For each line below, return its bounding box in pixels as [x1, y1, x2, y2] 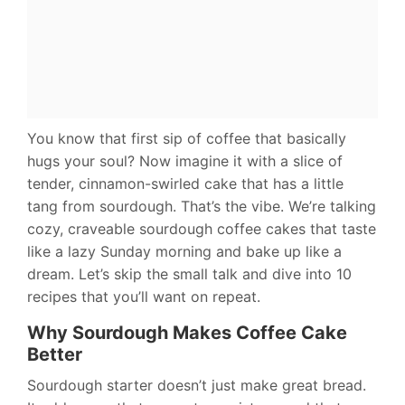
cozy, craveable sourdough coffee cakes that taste [27, 220, 376, 239]
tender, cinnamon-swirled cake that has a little [27, 174, 344, 193]
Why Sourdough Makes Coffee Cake [27, 322, 347, 344]
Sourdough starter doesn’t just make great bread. [27, 376, 366, 395]
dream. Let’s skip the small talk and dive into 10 [27, 265, 352, 284]
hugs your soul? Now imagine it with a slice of [27, 152, 343, 171]
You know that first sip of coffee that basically [27, 129, 346, 148]
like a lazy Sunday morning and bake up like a [27, 242, 342, 261]
